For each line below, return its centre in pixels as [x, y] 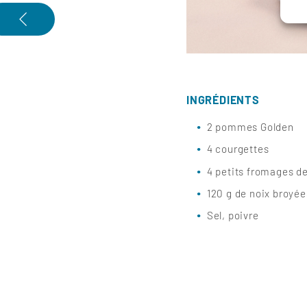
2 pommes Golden [250, 127]
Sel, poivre [233, 215]
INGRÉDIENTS [223, 100]
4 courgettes [238, 149]
